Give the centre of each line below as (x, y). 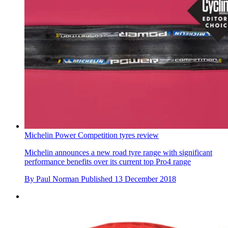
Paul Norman (58, 179)
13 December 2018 (145, 179)
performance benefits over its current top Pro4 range (108, 161)
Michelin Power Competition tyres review (92, 135)
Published (98, 179)
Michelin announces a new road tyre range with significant (118, 152)
